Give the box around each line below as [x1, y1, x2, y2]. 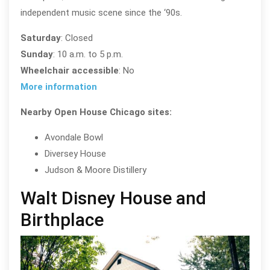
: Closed [60, 33, 93, 44]
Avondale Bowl [44, 132, 103, 143]
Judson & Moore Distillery [44, 165, 146, 176]
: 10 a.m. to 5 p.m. [52, 49, 123, 60]
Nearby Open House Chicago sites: [20, 107, 172, 118]
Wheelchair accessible [20, 65, 119, 77]
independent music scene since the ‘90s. [20, 7, 182, 19]
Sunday [20, 49, 53, 60]
